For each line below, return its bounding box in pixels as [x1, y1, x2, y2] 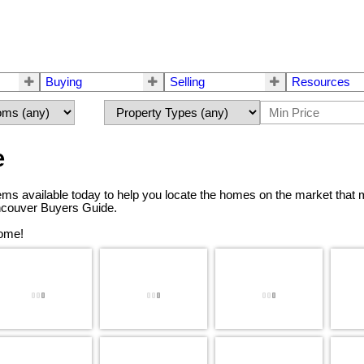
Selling [169, 76, 205, 89]
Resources [291, 76, 350, 89]
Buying [45, 76, 83, 89]
